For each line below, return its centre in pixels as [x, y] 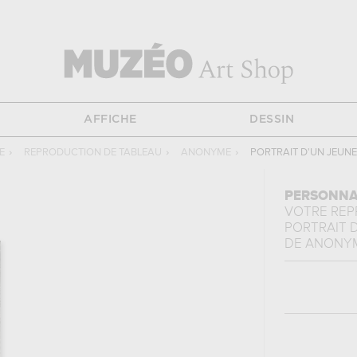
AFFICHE [110, 120]
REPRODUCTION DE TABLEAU [93, 153]
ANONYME [206, 153]
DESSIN [272, 120]
